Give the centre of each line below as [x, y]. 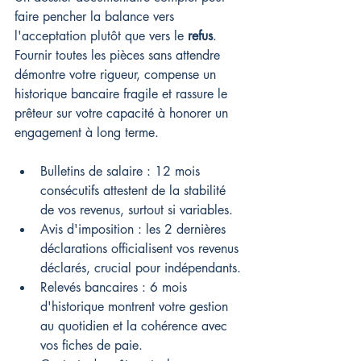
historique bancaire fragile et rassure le [123, 94]
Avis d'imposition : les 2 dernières [135, 229]
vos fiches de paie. [91, 345]
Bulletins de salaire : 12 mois [122, 171]
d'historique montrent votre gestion [136, 307]
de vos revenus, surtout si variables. [137, 210]
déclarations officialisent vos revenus [141, 249]
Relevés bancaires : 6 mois [116, 287]
